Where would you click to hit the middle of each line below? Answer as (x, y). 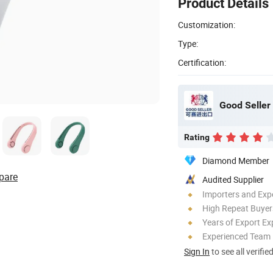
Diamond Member (236, 160)
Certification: (202, 62)
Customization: (207, 24)
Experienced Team (236, 236)
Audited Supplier (233, 179)
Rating (197, 137)
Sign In (197, 251)
